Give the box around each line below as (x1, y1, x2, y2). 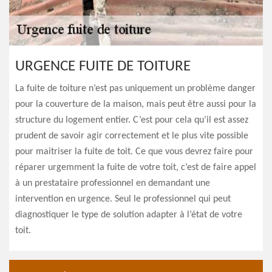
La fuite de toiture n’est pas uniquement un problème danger (15, 84, 256, 93)
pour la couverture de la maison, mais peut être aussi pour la (15, 100, 256, 109)
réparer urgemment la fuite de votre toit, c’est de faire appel (15, 163, 256, 172)
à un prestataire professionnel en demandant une (15, 178, 210, 188)
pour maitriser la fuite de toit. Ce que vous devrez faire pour (15, 147, 253, 157)
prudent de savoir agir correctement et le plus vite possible (15, 131, 248, 141)
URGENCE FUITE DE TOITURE (15, 59, 191, 74)
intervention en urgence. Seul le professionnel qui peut (15, 194, 231, 204)
